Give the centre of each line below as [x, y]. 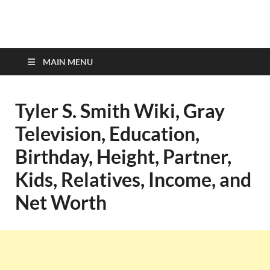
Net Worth [61, 202]
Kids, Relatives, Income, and [133, 179]
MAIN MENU [68, 62]
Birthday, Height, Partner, [123, 156]
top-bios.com [94, 41]
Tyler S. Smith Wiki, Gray [120, 111]
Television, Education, [107, 133]
